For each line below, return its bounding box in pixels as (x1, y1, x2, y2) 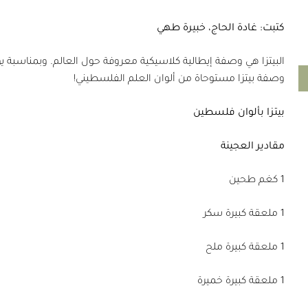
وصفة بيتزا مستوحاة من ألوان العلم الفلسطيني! (74, 74, 285, 86)
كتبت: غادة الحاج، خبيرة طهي (157, 23, 285, 35)
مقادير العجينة (221, 142, 285, 153)
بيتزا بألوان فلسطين (193, 108, 285, 120)
